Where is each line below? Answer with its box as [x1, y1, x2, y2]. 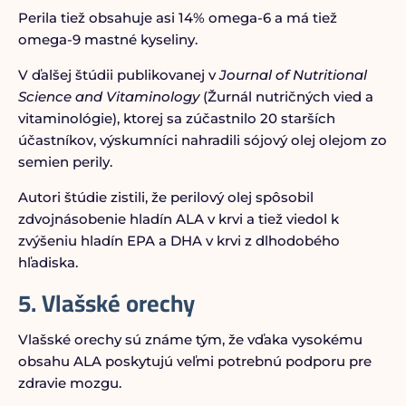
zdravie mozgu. [17, 374, 121, 391]
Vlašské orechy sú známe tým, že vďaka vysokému [17, 331, 362, 348]
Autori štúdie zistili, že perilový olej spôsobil [17, 188, 314, 206]
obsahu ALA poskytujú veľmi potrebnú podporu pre [17, 353, 372, 370]
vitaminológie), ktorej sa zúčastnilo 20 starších [17, 110, 335, 127]
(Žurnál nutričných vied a [202, 88, 373, 105]
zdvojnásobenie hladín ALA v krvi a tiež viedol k [17, 210, 339, 227]
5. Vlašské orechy [17, 281, 195, 325]
